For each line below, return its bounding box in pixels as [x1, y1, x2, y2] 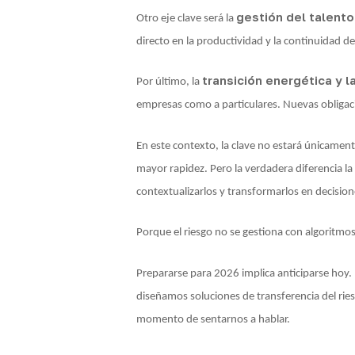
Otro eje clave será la [136, 12, 236, 25]
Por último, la [136, 76, 202, 88]
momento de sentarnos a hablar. [136, 313, 290, 326]
